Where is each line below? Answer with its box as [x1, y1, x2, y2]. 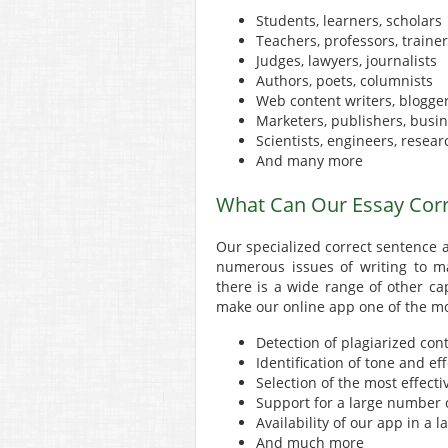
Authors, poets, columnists [256, 71, 433, 91]
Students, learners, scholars [256, 11, 442, 31]
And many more [256, 151, 363, 171]
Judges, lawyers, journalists [256, 51, 437, 71]
